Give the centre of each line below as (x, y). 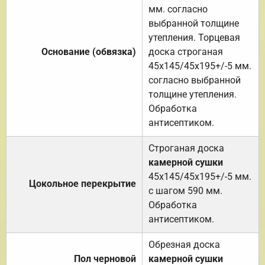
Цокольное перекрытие (83, 183)
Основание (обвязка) (89, 51)
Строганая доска (186, 148)
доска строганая (186, 51)
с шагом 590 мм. (185, 190)
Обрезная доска (184, 244)
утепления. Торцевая (194, 37)
